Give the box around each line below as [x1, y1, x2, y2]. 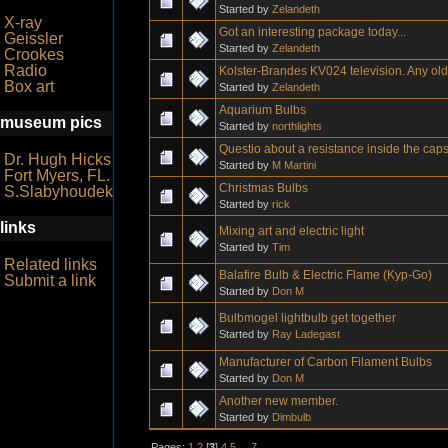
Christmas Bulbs [219, 180, 308, 195]
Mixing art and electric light [219, 223, 364, 238]
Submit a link [4, 272, 96, 289]
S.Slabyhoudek [4, 183, 113, 200]
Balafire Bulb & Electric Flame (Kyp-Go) [219, 267, 432, 282]
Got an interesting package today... [219, 24, 406, 39]
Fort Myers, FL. [4, 167, 110, 184]
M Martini [272, 158, 316, 171]
